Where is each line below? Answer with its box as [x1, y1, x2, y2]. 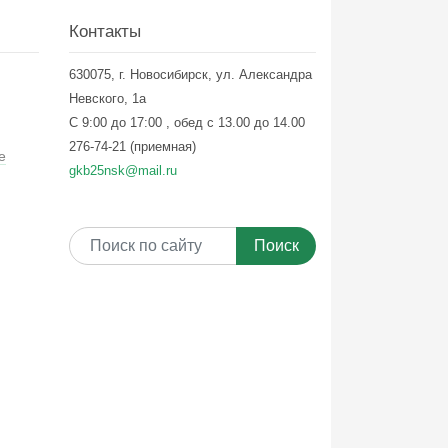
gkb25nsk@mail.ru [68, 163, 177, 179]
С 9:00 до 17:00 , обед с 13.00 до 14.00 [68, 115, 309, 131]
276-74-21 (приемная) [68, 139, 196, 155]
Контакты [68, 22, 141, 42]
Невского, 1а [68, 91, 146, 107]
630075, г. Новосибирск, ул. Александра [68, 67, 312, 83]
